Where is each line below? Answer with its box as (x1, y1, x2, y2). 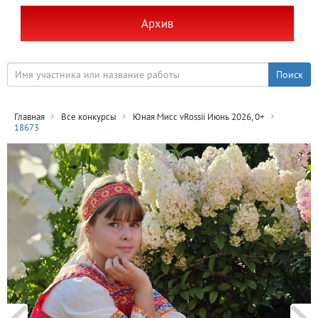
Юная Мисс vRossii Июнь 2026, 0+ (133, 110, 265, 123)
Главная (14, 110, 45, 123)
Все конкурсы (61, 110, 116, 123)
